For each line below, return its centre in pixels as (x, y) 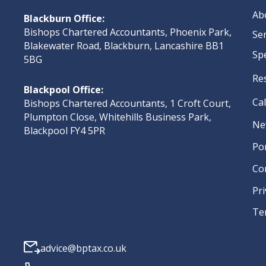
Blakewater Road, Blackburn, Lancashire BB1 (124, 46)
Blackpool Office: (64, 90)
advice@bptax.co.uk (83, 248)
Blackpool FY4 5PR (64, 131)
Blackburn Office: (64, 19)
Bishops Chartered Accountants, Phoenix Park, (128, 32)
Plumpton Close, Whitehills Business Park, (118, 117)
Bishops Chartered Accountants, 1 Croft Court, (127, 104)
